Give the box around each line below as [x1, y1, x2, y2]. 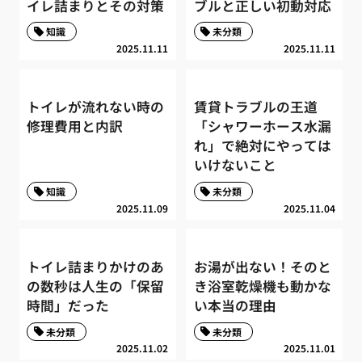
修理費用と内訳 [27, 116, 124, 137]
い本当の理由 [193, 296, 276, 316]
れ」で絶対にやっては [193, 136, 331, 156]
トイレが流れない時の [27, 97, 165, 117]
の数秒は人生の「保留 [27, 276, 165, 297]
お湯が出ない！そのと [193, 257, 331, 277]
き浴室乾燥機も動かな [193, 276, 331, 297]
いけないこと [193, 155, 276, 175]
